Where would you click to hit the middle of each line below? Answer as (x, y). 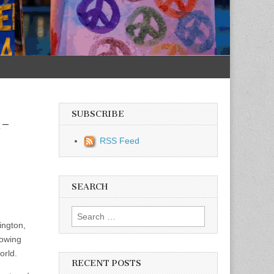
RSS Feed (120, 140)
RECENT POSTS (106, 264)
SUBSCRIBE (98, 114)
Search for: (93, 213)
